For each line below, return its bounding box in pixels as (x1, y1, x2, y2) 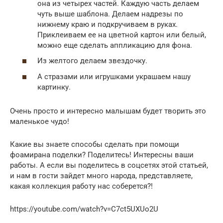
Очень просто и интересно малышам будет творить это (10, 106, 206, 115)
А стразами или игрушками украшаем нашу (37, 72, 191, 81)
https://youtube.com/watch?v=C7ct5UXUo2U (10, 204, 158, 214)
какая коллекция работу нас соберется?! (10, 181, 153, 191)
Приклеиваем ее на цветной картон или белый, (37, 30, 206, 39)
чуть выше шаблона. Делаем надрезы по (37, 9, 183, 18)
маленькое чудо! (10, 116, 69, 126)
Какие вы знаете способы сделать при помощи (10, 139, 179, 149)
